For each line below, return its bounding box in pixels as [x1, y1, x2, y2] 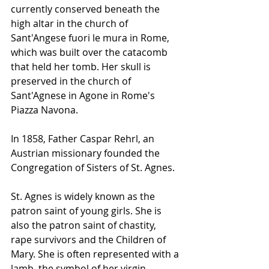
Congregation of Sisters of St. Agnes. [11, 161, 175, 174]
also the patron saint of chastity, [11, 219, 159, 232]
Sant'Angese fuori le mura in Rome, [11, 31, 172, 44]
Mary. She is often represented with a [11, 247, 181, 261]
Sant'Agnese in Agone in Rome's [11, 89, 157, 102]
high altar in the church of [11, 17, 130, 30]
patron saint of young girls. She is [11, 204, 164, 217]
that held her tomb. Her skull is [11, 60, 153, 73]
